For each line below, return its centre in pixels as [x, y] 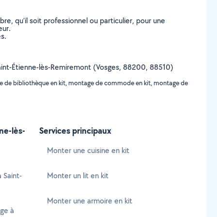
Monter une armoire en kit [90, 201]
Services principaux [75, 131]
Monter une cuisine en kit [88, 150]
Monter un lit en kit [78, 176]
